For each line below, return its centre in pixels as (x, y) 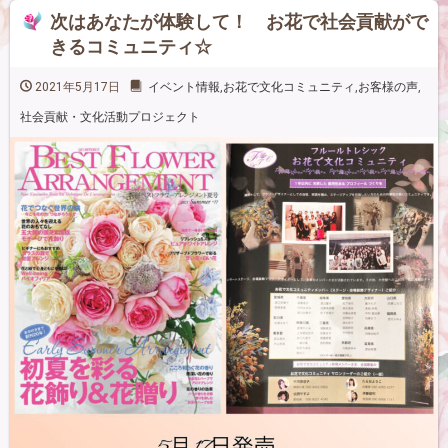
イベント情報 (184, 87)
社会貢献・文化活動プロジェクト (110, 117)
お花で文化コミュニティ (289, 87)
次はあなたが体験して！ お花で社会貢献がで (239, 22)
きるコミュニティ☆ (131, 47)
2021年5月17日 (76, 87)
